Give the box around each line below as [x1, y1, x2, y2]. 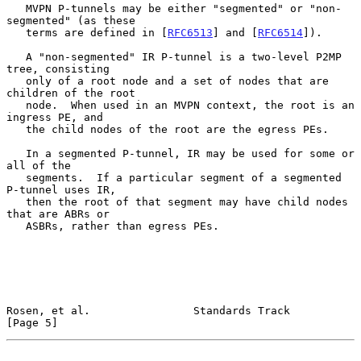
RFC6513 [168, 26, 213, 39]
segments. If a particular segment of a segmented [6, 171, 26, 184]
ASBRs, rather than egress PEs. [6, 219, 26, 232]
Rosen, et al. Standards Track [6, 304, 290, 317]
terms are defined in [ [26, 26, 168, 39]
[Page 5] [6, 316, 58, 329]
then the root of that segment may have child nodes [6, 195, 26, 208]
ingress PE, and [6, 110, 103, 123]
